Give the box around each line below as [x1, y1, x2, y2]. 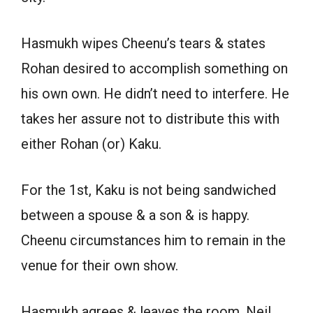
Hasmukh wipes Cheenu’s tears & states [21, 34, 265, 52]
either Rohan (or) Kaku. [21, 135, 161, 152]
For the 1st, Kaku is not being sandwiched [21, 181, 276, 198]
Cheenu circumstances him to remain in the [21, 231, 286, 249]
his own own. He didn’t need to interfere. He [21, 85, 289, 102]
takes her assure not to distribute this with [21, 110, 279, 127]
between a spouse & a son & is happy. [21, 206, 249, 224]
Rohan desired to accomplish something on [21, 59, 288, 77]
